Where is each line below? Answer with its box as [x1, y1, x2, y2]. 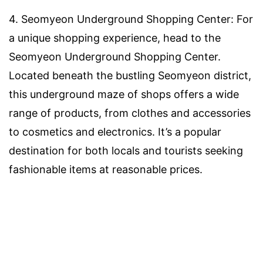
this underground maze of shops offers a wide [9, 87, 239, 100]
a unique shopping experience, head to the [9, 31, 221, 44]
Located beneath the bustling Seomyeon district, [9, 69, 251, 82]
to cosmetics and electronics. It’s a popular [9, 125, 221, 138]
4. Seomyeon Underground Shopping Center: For [9, 12, 253, 25]
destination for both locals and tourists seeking [9, 144, 243, 157]
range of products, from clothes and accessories [9, 106, 251, 119]
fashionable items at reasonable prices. [9, 163, 203, 176]
